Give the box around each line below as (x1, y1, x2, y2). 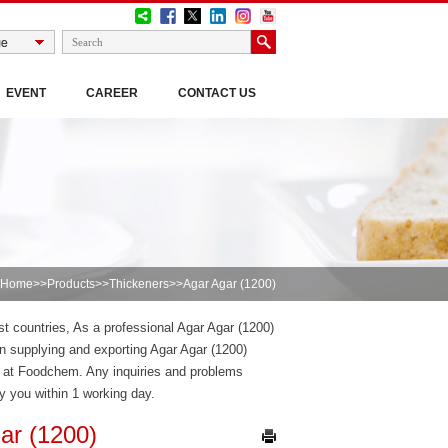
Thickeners (109, 277, 169, 291)
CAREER (86, 86, 138, 100)
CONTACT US (178, 86, 256, 100)
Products (47, 277, 95, 291)
